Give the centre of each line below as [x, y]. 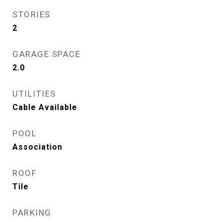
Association [37, 147]
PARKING [32, 213]
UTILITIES [34, 94]
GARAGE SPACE [46, 54]
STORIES [31, 14]
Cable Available [45, 107]
